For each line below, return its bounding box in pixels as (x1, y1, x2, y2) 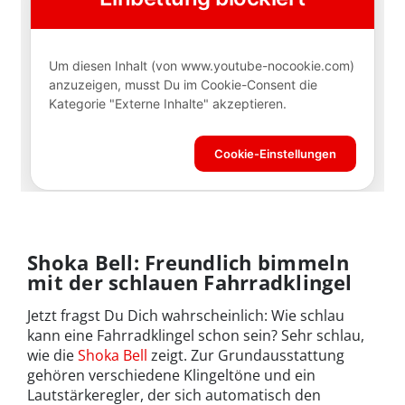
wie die (27, 344, 78, 365)
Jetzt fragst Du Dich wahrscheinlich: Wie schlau (27, 305, 344, 325)
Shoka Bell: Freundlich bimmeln (27, 248, 349, 276)
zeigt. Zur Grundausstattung (147, 344, 344, 365)
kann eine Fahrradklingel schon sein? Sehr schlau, (27, 325, 364, 345)
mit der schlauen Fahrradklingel (27, 268, 353, 296)
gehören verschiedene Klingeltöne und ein (27, 364, 316, 385)
